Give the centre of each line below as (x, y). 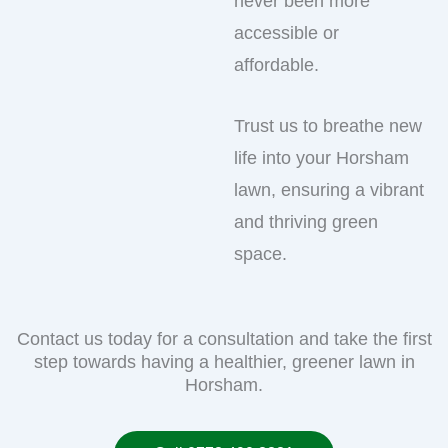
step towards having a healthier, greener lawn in (224, 362)
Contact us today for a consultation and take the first (224, 339)
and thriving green (306, 221)
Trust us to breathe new (328, 125)
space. (260, 253)
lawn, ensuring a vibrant (329, 189)
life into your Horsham (321, 157)
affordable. (276, 64)
